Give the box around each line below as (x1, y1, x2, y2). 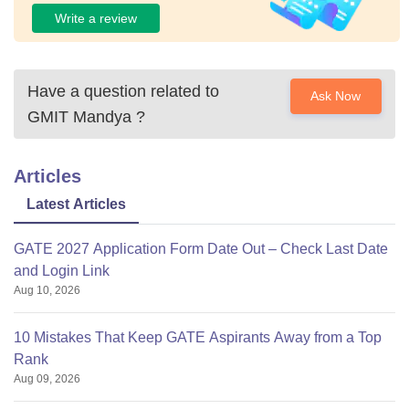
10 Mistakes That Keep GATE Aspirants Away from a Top (14, 330, 382, 345)
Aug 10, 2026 (14, 284, 80, 297)
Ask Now (310, 89, 362, 103)
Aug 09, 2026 (14, 372, 80, 385)
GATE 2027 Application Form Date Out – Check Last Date (14, 241, 388, 257)
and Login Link (14, 263, 110, 278)
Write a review (55, 10, 137, 26)
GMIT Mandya (27, 108, 131, 126)
